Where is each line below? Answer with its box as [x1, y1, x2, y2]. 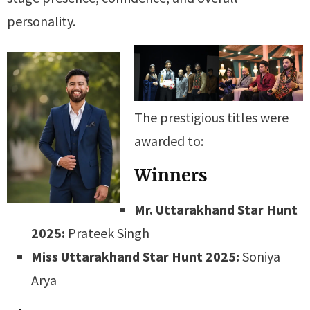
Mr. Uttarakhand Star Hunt [134, 201, 298, 219]
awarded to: [134, 132, 203, 150]
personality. [7, 12, 75, 30]
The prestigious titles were [134, 109, 289, 127]
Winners [134, 165, 208, 187]
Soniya [239, 248, 280, 266]
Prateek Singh [65, 224, 149, 242]
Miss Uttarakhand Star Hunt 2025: [31, 248, 239, 266]
